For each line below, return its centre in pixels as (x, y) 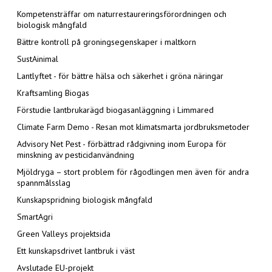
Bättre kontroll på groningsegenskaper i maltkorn (107, 42)
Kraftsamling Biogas (53, 93)
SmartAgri (35, 216)
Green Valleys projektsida (64, 233)
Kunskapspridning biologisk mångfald (85, 199)
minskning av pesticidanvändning (76, 155)
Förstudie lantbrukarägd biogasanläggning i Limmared (115, 110)
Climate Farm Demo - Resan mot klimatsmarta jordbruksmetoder (133, 127)
